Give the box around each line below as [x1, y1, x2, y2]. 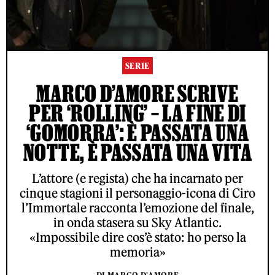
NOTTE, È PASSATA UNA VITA [23, 139, 252, 165]
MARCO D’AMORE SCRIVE [36, 80, 239, 106]
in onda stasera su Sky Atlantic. [53, 214, 222, 230]
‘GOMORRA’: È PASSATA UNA [26, 119, 249, 145]
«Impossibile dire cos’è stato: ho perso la [29, 229, 246, 245]
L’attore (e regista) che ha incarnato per [32, 170, 243, 186]
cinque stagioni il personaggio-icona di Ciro [20, 185, 255, 201]
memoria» [109, 244, 166, 260]
